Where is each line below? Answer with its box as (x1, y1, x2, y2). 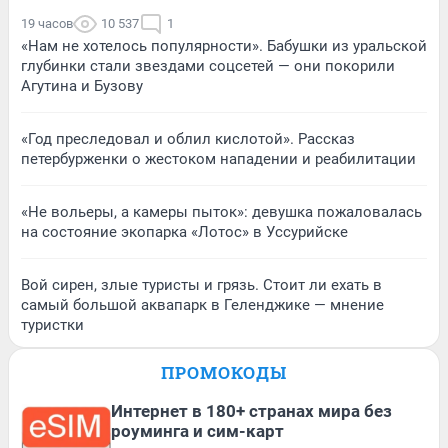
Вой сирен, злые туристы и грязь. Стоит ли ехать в (21, 275, 382, 294)
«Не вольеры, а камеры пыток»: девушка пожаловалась (21, 202, 422, 221)
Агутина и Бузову (21, 76, 143, 95)
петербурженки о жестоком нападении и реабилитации (21, 149, 416, 168)
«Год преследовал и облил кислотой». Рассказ (21, 129, 355, 148)
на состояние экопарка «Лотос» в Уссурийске (21, 222, 348, 241)
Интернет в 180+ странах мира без (111, 400, 392, 421)
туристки (21, 315, 84, 334)
